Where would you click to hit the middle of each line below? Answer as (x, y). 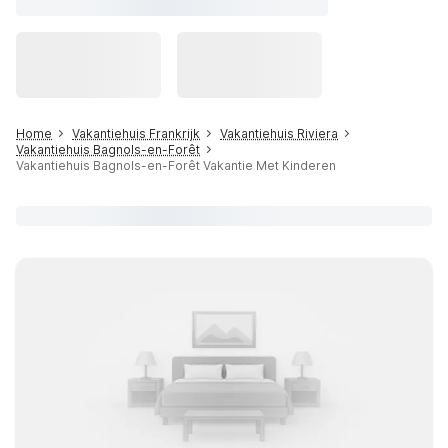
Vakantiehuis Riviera (279, 133)
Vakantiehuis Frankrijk (136, 133)
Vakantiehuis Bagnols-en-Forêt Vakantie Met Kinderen (176, 165)
